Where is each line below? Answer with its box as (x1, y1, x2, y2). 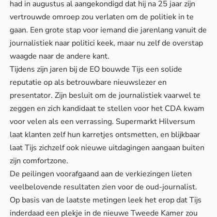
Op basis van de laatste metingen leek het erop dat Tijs (10, 194, 201, 205)
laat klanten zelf (10, 129, 65, 140)
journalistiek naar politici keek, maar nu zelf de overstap (10, 37, 203, 48)
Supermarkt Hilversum (116, 116, 195, 127)
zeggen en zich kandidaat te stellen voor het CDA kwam (10, 103, 204, 114)
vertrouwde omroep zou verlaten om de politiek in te (10, 11, 194, 22)
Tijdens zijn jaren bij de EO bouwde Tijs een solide (10, 63, 182, 75)
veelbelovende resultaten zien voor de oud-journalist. (10, 181, 197, 192)
